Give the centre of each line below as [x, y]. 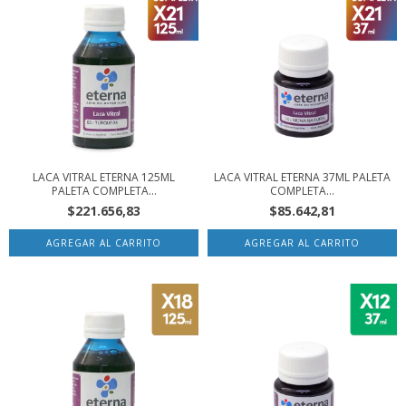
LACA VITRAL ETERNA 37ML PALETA [302, 177]
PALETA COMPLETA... [104, 190]
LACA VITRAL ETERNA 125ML [104, 177]
